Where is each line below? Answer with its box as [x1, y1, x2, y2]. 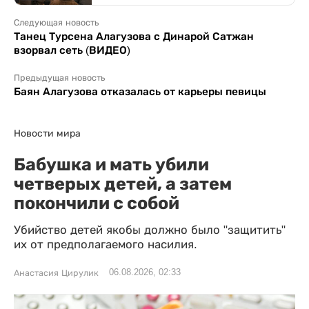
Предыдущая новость [14, 72, 105, 83]
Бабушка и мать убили [14, 153, 209, 175]
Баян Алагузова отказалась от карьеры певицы [14, 85, 266, 97]
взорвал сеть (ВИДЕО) [14, 43, 130, 56]
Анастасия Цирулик [14, 268, 99, 278]
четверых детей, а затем [14, 172, 232, 194]
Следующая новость [14, 17, 99, 28]
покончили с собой [14, 192, 179, 213]
